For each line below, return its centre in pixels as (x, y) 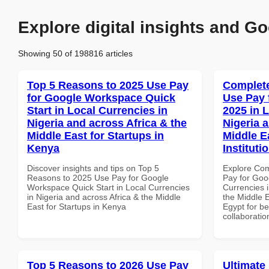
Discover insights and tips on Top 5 (93, 168)
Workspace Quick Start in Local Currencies (108, 187)
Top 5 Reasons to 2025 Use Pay (108, 85)
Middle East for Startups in (95, 135)
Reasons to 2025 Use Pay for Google (98, 177)
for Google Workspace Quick (101, 98)
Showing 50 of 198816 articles (75, 53)
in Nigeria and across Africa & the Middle (104, 197)
